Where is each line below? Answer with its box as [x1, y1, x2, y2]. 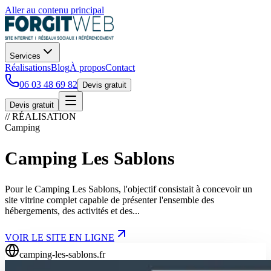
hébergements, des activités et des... [5, 205, 140, 216]
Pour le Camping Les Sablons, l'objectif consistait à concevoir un [5, 183, 252, 194]
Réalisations [5, 62, 51, 73]
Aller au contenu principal [5, 5, 104, 15]
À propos [70, 62, 105, 73]
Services [10, 51, 41, 60]
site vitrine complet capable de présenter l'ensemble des [5, 194, 214, 205]
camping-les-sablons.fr [19, 249, 105, 260]
